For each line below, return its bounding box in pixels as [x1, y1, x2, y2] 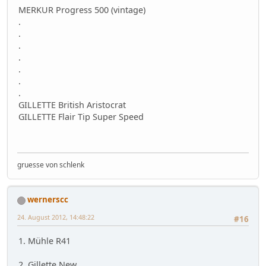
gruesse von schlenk [17, 160, 84, 170]
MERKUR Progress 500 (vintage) [18, 4, 145, 15]
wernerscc [27, 194, 68, 205]
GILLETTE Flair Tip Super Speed [18, 110, 144, 122]
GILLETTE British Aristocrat [18, 99, 126, 110]
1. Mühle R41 [18, 235, 71, 246]
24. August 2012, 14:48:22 [17, 213, 94, 222]
